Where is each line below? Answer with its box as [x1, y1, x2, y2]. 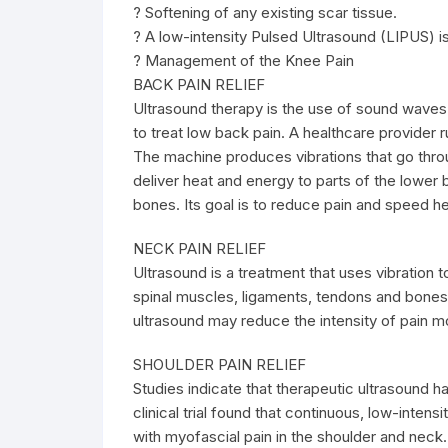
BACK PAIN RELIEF [133, 75, 265, 94]
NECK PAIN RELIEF [133, 239, 266, 258]
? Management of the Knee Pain [133, 51, 354, 70]
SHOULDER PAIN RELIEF [133, 355, 306, 374]
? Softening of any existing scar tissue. [133, 3, 397, 22]
